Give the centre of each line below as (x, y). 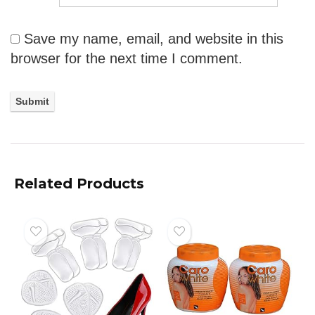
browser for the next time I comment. (127, 59)
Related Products (79, 183)
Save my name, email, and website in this (154, 39)
